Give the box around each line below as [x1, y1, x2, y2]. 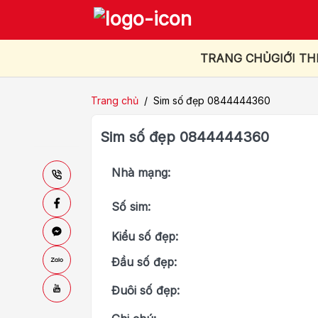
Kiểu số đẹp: [111, 229, 178, 243]
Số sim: [111, 199, 150, 214]
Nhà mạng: [111, 165, 170, 180]
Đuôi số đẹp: [111, 283, 180, 297]
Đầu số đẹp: [111, 254, 177, 269]
